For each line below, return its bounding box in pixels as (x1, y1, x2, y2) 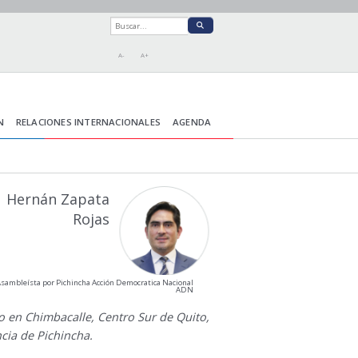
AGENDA (173, 116, 212, 129)
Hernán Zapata (6, 189, 109, 209)
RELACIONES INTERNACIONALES (15, 116, 161, 129)
